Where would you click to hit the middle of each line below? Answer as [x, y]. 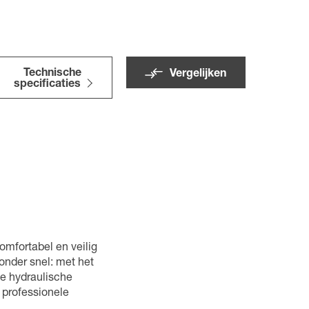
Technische [52, 74]
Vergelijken [198, 74]
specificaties [47, 85]
